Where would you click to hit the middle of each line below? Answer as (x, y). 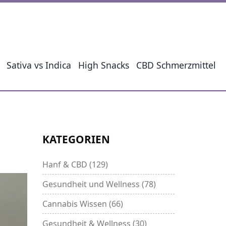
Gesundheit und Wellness (92, 184)
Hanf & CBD (66, 165)
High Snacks (104, 65)
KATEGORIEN (76, 139)
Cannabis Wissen (75, 204)
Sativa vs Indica (39, 65)
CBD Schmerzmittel (176, 65)
